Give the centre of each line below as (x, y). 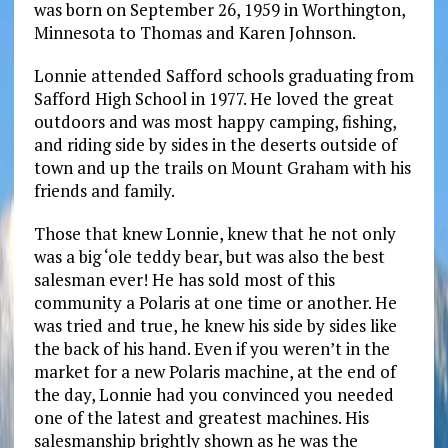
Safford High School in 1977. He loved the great (213, 99)
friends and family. (104, 191)
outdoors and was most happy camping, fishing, (214, 122)
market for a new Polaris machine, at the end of (214, 372)
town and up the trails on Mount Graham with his (222, 168)
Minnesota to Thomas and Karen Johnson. (194, 33)
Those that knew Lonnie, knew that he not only (214, 234)
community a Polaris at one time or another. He (215, 303)
